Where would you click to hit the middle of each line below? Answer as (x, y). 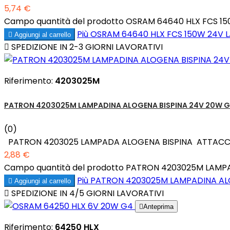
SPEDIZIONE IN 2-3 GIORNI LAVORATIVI (86, 47)
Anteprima (158, 207)
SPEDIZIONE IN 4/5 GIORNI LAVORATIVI (87, 194)
